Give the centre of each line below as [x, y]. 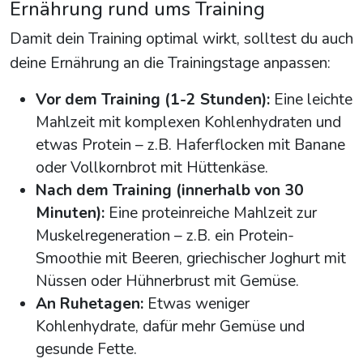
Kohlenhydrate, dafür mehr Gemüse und [170, 327]
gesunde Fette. [86, 350]
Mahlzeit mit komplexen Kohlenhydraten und [188, 123]
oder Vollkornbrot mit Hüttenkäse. [152, 168]
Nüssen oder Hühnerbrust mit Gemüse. [167, 282]
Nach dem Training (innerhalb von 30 [170, 191]
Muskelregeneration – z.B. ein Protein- [165, 236]
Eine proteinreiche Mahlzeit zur [211, 214]
